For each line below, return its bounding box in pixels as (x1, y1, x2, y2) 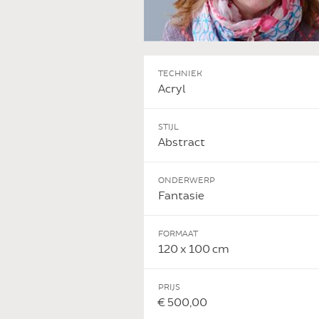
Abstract (158, 135, 205, 150)
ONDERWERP (158, 174, 215, 185)
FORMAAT (158, 228, 198, 239)
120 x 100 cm (158, 241, 229, 256)
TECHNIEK (158, 68, 202, 78)
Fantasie (158, 188, 204, 203)
